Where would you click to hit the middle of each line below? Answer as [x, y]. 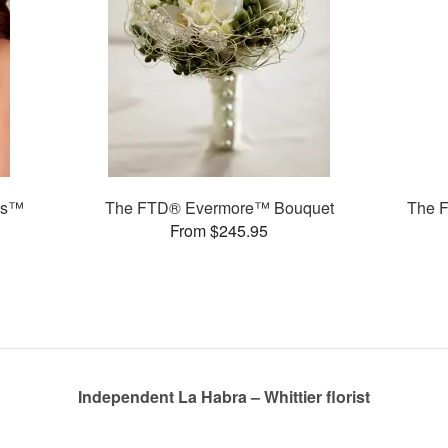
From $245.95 [219, 230]
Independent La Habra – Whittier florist [224, 397]
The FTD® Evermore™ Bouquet [219, 207]
